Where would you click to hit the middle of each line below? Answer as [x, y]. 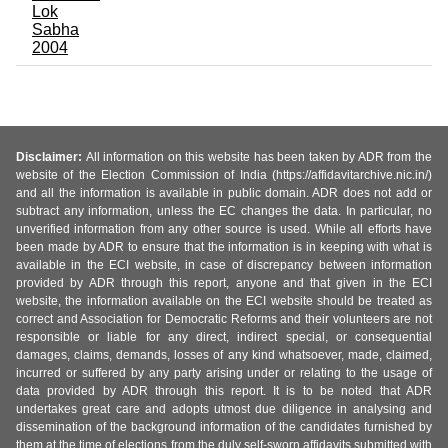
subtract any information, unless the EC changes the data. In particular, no [224, 211]
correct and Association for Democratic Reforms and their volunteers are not [224, 319]
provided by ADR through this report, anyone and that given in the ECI [224, 283]
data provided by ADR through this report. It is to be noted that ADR [224, 391]
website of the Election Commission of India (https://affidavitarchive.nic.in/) [224, 175]
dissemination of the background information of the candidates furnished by [224, 427]
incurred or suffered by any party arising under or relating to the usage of [224, 373]
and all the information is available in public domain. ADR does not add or [224, 193]
